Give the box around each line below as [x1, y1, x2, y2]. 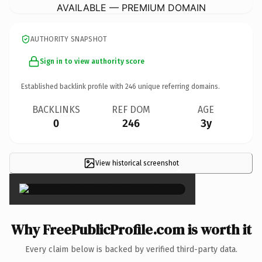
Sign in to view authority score [40, 57, 144, 65]
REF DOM [112, 104, 150, 115]
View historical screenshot [95, 158, 179, 167]
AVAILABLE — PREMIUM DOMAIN [56, 1, 206, 13]
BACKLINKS [32, 104, 80, 115]
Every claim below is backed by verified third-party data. [25, 244, 237, 254]
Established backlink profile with [21, 82, 125, 91]
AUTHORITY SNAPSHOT [30, 35, 108, 43]
